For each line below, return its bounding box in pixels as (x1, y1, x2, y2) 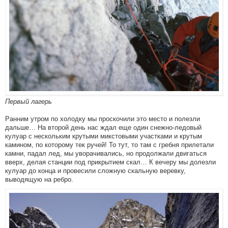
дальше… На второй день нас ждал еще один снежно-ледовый (5, 123, 202, 131)
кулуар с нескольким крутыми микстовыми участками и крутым (5, 132, 202, 140)
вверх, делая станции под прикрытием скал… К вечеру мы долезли (5, 158, 216, 166)
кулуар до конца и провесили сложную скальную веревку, (5, 166, 186, 175)
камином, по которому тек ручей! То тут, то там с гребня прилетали (5, 140, 214, 149)
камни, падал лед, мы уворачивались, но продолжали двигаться (5, 149, 207, 157)
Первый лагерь (5, 97, 52, 105)
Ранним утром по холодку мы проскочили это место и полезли (5, 115, 200, 123)
